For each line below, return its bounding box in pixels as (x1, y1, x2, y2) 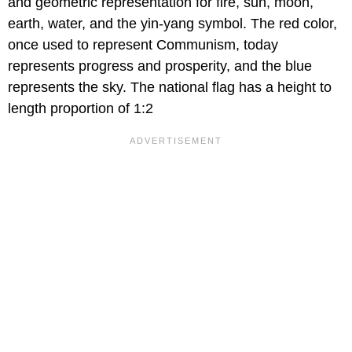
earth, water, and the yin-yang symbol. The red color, (8, 16, 337, 32)
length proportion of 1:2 (8, 101, 153, 117)
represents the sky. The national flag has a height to (8, 79, 332, 96)
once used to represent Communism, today (8, 37, 278, 53)
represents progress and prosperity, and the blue (8, 58, 312, 75)
